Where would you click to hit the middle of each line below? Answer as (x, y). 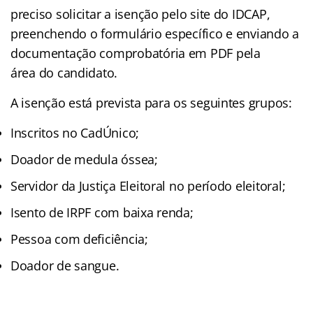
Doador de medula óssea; (84, 160)
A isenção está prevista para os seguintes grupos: (151, 103)
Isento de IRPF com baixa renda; (102, 213)
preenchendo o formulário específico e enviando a (155, 34)
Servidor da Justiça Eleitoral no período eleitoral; (148, 186)
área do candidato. (64, 73)
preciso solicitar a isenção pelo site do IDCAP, (140, 14)
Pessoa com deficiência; (79, 239)
